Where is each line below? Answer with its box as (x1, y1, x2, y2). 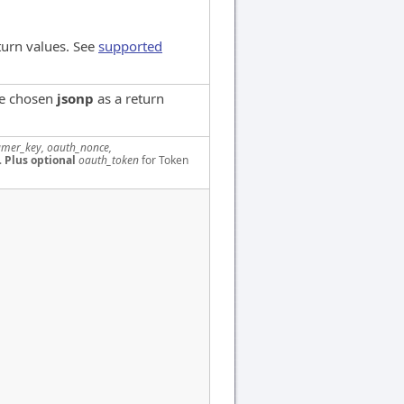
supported (98, 36, 162, 55)
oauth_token (78, 151, 139, 168)
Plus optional (5, 151, 76, 168)
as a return (94, 88, 164, 107)
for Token (139, 151, 188, 168)
